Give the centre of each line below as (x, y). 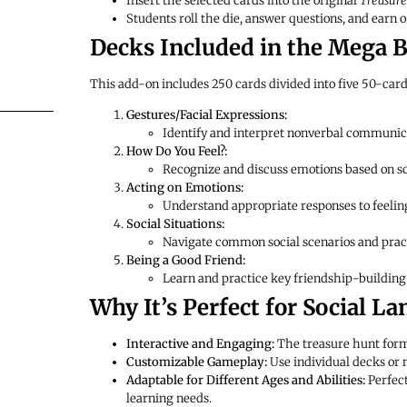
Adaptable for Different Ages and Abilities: (245, 381)
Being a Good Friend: (185, 261)
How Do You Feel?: (176, 152)
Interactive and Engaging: (200, 344)
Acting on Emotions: (184, 188)
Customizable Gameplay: (196, 362)
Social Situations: (175, 224)
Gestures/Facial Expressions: (206, 115)
